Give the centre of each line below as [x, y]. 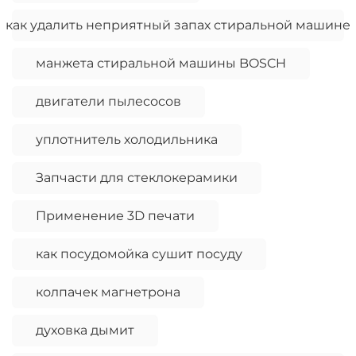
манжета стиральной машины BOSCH [161, 64]
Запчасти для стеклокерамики [137, 178]
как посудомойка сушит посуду [139, 254]
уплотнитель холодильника [127, 140]
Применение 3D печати [115, 216]
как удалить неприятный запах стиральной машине [178, 25]
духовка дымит [85, 331]
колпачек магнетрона [108, 292]
